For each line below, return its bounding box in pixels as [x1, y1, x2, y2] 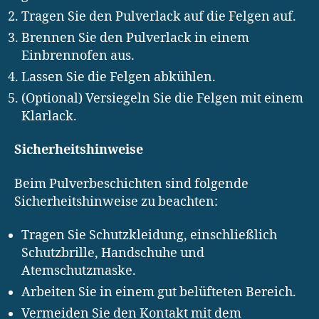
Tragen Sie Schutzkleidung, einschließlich [21, 227, 277, 244]
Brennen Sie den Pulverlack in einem [21, 29, 249, 46]
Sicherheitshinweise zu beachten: [14, 193, 218, 210]
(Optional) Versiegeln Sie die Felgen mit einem [21, 90, 303, 107]
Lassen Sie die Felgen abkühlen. [21, 68, 216, 85]
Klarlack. [21, 108, 77, 125]
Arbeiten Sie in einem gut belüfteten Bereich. [21, 284, 296, 301]
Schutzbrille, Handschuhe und [21, 245, 204, 262]
